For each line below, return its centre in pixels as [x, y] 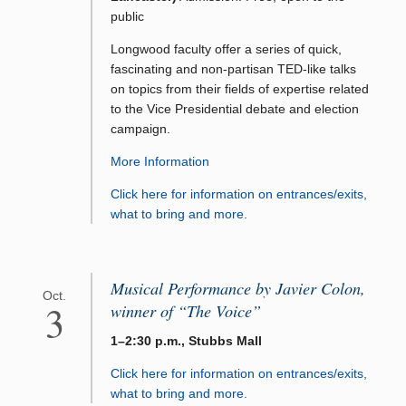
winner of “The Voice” [186, 311]
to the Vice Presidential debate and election [235, 109]
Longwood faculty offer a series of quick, [226, 49]
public [127, 17]
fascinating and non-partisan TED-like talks [233, 69]
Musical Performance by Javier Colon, [238, 289]
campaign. [140, 129]
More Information [160, 162]
